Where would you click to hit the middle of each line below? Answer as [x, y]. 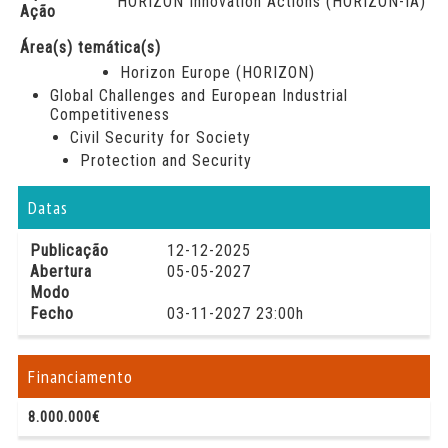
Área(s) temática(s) [90, 47]
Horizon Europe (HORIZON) [217, 72]
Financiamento [80, 376]
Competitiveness [109, 114]
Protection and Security [165, 160]
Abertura [60, 271]
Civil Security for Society [160, 137]
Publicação [69, 250]
